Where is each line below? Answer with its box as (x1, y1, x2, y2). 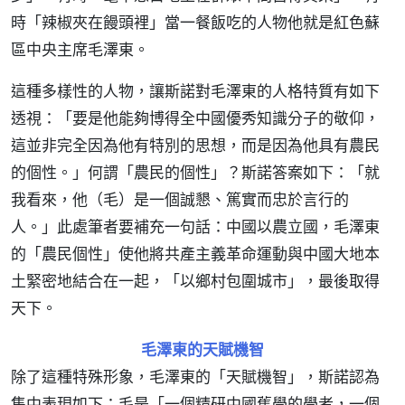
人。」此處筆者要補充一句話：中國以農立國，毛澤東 (11, 216, 380, 237)
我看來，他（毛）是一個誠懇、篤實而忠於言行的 (11, 189, 349, 210)
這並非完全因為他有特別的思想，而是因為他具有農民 (11, 135, 380, 155)
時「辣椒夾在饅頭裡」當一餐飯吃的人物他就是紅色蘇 (11, 12, 380, 33)
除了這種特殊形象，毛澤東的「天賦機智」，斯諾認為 (11, 366, 380, 387)
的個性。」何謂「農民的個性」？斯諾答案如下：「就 (11, 162, 380, 183)
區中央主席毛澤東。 (11, 39, 149, 60)
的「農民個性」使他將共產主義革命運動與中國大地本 (11, 243, 380, 264)
